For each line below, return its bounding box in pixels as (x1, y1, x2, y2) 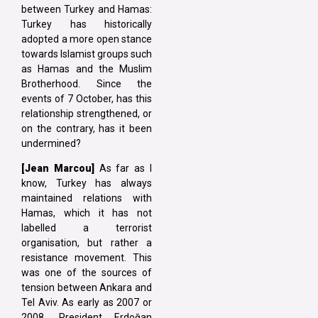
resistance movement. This (21, 252, 152, 264)
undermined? (21, 137, 81, 149)
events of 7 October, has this (21, 92, 152, 104)
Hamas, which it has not (21, 207, 152, 219)
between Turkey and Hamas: (21, 3, 152, 15)
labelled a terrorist (21, 222, 152, 234)
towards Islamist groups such (21, 48, 152, 60)
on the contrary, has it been (21, 122, 152, 134)
